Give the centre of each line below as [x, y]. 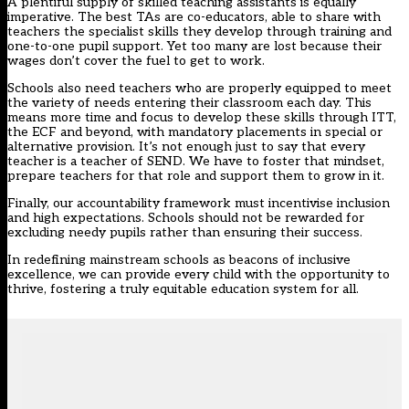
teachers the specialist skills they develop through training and [199, 32]
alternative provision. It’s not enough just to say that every [186, 147]
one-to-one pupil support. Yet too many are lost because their [194, 47]
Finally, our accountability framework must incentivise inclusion [199, 204]
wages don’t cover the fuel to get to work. [136, 61]
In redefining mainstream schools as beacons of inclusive [179, 260]
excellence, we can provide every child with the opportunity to [199, 275]
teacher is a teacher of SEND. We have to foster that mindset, [196, 162]
